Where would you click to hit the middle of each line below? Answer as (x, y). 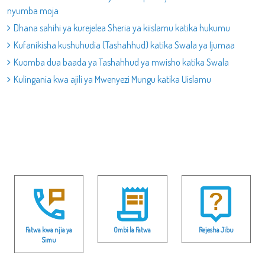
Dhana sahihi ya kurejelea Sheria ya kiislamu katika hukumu (122, 28)
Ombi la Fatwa (132, 230)
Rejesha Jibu (216, 230)
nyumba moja (33, 11)
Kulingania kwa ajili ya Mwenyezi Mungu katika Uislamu (112, 79)
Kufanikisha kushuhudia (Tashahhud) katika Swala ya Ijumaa (124, 45)
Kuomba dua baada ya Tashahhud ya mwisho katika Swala (121, 62)
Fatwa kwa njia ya (49, 230)
